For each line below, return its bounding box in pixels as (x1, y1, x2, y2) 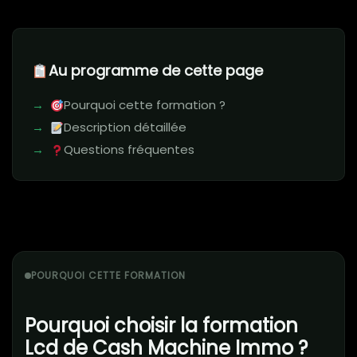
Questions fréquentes (64, 141, 195, 159)
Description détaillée (64, 119, 187, 136)
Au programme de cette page (48, 61, 263, 81)
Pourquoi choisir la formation (25, 312, 298, 339)
